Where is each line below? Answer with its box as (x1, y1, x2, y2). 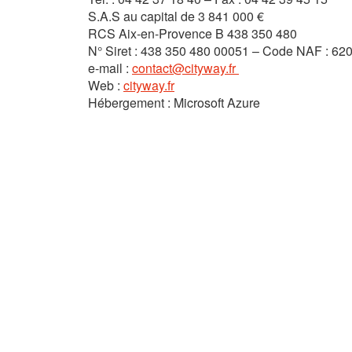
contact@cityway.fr (132, 59, 239, 77)
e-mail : (88, 59, 132, 77)
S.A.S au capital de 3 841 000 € (88, 7, 264, 25)
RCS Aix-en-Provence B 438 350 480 (88, 24, 297, 42)
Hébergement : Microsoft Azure (88, 93, 260, 112)
